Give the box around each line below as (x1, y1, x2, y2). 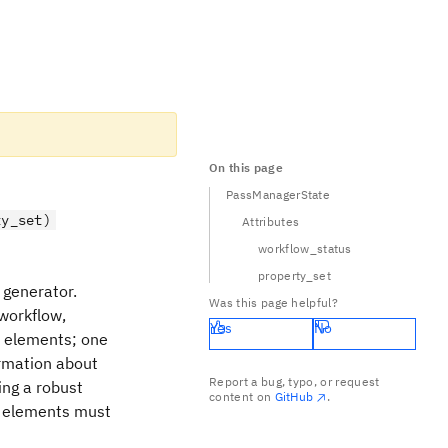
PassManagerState (226, 187, 331, 202)
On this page (209, 160, 283, 175)
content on (209, 389, 275, 404)
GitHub (274, 389, 314, 404)
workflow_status (258, 241, 352, 256)
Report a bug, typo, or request (209, 374, 380, 389)
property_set (258, 268, 331, 283)
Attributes (242, 214, 300, 229)
